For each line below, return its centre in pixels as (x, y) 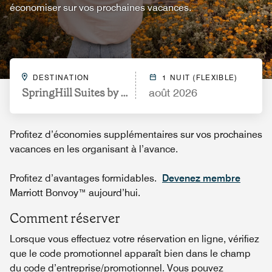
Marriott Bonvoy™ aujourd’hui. (75, 193)
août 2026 (173, 93)
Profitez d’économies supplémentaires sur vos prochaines (136, 134)
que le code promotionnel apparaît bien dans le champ (130, 253)
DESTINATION (61, 77)
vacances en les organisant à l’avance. (94, 149)
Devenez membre (201, 178)
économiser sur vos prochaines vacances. (100, 8)
